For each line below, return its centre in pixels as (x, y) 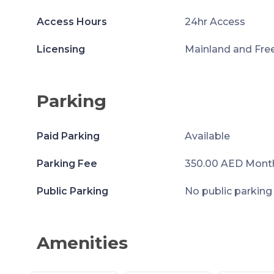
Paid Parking (68, 136)
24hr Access (215, 22)
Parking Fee (67, 164)
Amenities (82, 243)
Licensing (61, 49)
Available (207, 136)
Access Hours (72, 22)
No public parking (228, 191)
